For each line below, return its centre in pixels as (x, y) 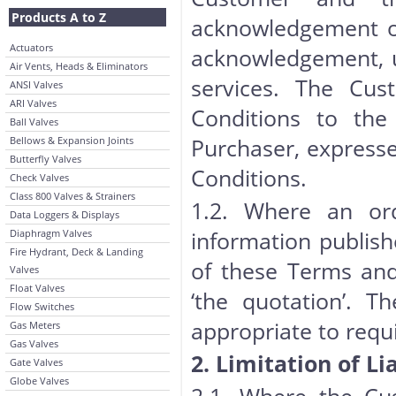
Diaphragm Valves (51, 233)
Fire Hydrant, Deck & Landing (76, 251)
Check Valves (39, 177)
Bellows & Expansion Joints (72, 140)
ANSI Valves (36, 84)
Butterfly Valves (46, 159)
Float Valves (37, 288)
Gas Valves (34, 343)
